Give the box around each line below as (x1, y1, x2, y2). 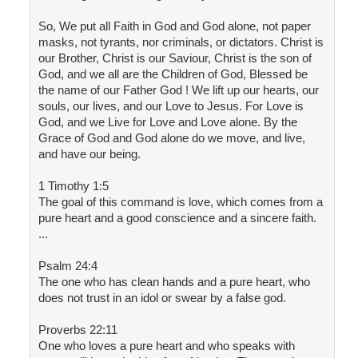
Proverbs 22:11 (38, 323, 117, 337)
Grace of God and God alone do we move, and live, (38, 131, 305, 145)
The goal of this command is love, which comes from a (38, 195, 323, 209)
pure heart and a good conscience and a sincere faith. (38, 211, 316, 225)
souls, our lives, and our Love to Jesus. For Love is (38, 99, 304, 113)
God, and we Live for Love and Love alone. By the (38, 115, 297, 129)
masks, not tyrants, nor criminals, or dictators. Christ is (38, 35, 324, 50)
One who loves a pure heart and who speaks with (38, 339, 295, 353)
